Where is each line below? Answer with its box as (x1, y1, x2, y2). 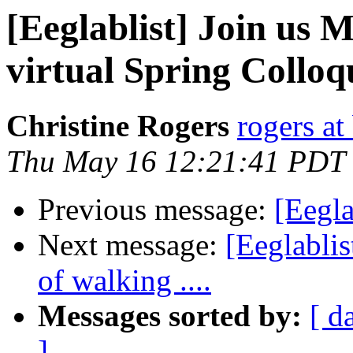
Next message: (38, 228, 225, 262)
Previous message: (38, 192, 274, 227)
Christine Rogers (6, 109, 229, 143)
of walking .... (38, 263, 211, 298)
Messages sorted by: (38, 299, 302, 333)
